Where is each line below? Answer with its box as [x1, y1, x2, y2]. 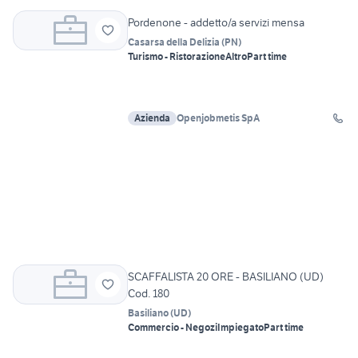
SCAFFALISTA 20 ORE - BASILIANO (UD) [128, 269, 324, 284]
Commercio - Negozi [128, 321, 217, 334]
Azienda [134, 112, 170, 125]
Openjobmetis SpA [177, 112, 260, 125]
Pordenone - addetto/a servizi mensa [128, 15, 304, 30]
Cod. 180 [128, 286, 169, 301]
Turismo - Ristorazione [128, 50, 225, 63]
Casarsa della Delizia [128, 36, 220, 49]
